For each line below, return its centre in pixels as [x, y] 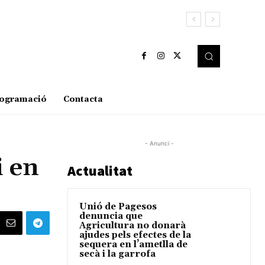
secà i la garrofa [117, 254]
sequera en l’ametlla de [133, 245]
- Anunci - [159, 143]
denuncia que [111, 216]
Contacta [83, 100]
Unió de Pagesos [118, 207]
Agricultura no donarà [132, 226]
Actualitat [100, 171]
